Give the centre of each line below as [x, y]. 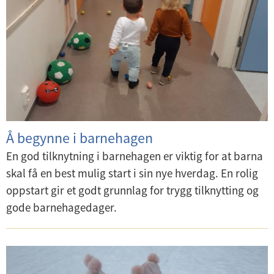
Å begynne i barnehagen [80, 138]
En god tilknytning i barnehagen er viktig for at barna [135, 156]
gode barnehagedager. [61, 208]
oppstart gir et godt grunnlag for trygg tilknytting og [132, 191]
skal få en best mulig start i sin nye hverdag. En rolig [132, 173]
